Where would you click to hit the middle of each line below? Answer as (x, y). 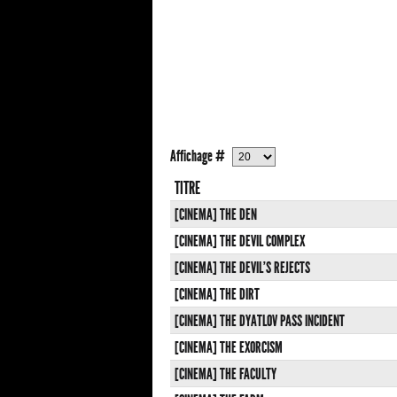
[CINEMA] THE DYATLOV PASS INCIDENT (260, 321)
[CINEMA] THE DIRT (217, 295)
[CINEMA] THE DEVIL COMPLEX (240, 241)
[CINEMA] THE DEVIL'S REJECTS (242, 268)
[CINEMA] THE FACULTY (226, 374)
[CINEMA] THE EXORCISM (229, 348)
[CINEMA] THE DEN (216, 215)
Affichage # (199, 156)
